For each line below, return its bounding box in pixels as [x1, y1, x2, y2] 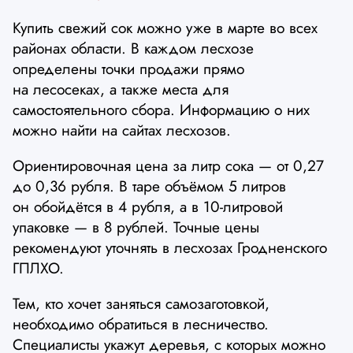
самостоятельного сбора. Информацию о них [13, 98, 310, 121]
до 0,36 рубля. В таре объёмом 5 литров [13, 174, 286, 197]
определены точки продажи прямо [13, 57, 244, 80]
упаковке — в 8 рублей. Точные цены [13, 215, 259, 238]
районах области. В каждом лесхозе [13, 36, 254, 59]
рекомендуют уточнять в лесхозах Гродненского [13, 236, 327, 258]
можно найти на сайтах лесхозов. [13, 118, 231, 141]
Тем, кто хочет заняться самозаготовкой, [13, 292, 269, 315]
